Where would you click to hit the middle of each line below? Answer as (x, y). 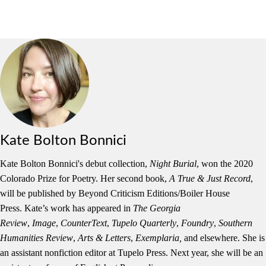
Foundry (197, 223)
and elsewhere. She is (223, 238)
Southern (235, 223)
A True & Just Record (210, 178)
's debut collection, (114, 164)
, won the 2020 (225, 164)
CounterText (84, 223)
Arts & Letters (104, 238)
